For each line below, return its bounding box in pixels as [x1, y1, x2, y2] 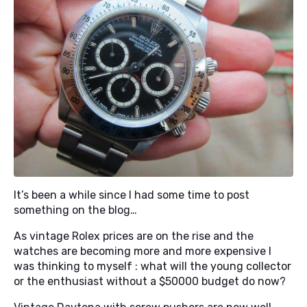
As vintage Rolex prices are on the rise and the [14, 230, 254, 243]
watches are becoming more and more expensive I [14, 245, 271, 258]
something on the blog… [14, 204, 137, 217]
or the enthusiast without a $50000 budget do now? [14, 275, 286, 288]
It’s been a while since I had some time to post [14, 188, 249, 201]
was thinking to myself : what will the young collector [14, 260, 291, 273]
